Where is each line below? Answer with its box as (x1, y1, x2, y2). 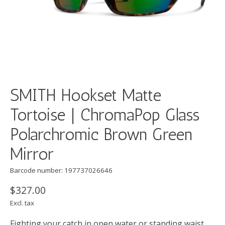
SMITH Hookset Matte (10, 85, 161, 105)
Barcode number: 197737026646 (10, 166, 113, 175)
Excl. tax (10, 198, 34, 208)
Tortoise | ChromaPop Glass (10, 105, 199, 125)
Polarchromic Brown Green (10, 125, 192, 145)
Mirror (10, 144, 54, 164)
